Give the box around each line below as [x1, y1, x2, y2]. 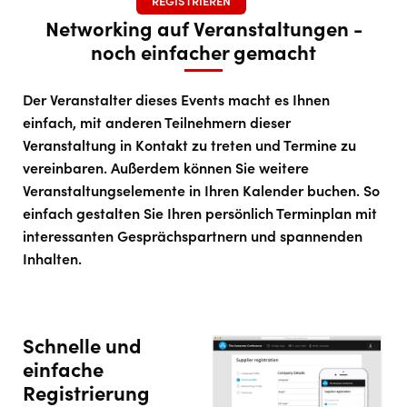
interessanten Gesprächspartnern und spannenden [23, 227, 362, 245]
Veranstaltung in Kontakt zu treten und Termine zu [23, 136, 356, 154]
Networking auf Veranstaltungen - [45, 16, 362, 42]
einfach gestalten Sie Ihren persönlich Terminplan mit [23, 204, 377, 223]
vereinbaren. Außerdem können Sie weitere [23, 159, 309, 177]
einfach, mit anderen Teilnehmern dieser [23, 114, 291, 132]
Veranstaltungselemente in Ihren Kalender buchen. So [23, 182, 380, 200]
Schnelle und [23, 333, 142, 359]
